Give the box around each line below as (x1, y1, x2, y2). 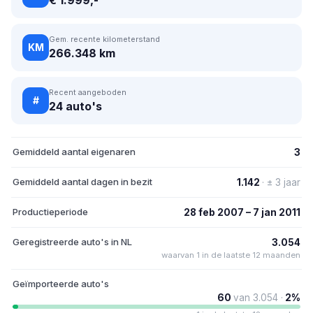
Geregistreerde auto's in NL (13, 235, 132, 247)
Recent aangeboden (49, 87, 126, 97)
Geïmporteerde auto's (13, 277, 109, 289)
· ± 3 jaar (262, 176, 300, 188)
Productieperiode (13, 205, 88, 217)
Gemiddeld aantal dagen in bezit (13, 175, 152, 187)
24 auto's (49, 99, 102, 113)
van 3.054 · (233, 291, 283, 303)
